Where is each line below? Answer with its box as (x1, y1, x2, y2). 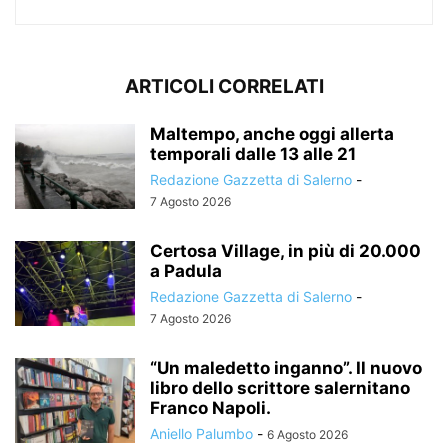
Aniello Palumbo (150, 424, 253, 442)
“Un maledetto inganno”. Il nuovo (150, 357, 422, 378)
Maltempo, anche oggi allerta (150, 123, 394, 144)
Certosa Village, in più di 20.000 (150, 240, 421, 261)
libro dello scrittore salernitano (150, 377, 410, 398)
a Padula (150, 260, 222, 281)
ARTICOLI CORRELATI (124, 74, 324, 98)
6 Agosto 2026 (267, 426, 348, 442)
